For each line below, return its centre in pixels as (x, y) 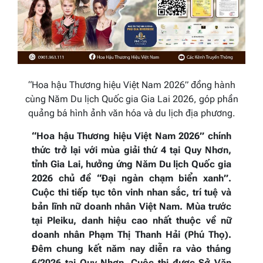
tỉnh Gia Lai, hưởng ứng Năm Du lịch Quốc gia (131, 164)
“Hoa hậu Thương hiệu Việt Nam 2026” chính (131, 136)
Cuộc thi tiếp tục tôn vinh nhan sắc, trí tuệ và (131, 192)
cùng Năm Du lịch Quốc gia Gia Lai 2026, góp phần (131, 99)
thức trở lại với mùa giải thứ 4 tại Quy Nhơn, (131, 150)
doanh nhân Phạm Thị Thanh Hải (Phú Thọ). (131, 234)
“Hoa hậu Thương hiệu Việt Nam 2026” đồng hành (131, 85)
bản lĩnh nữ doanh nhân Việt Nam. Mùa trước (131, 206)
